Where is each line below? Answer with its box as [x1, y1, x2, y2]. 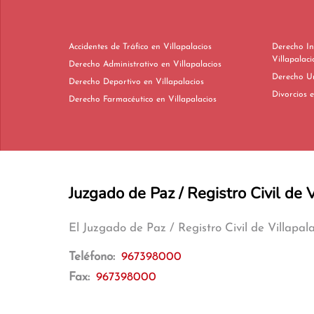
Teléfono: [69, 251, 118, 263]
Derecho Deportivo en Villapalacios [144, 78, 204, 86]
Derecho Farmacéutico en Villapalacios [156, 95, 217, 104]
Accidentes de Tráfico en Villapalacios [151, 43, 212, 51]
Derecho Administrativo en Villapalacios [161, 60, 221, 69]
